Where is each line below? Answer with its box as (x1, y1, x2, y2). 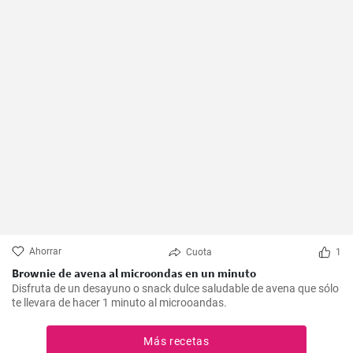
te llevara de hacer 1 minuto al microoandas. (12, 296, 227, 309)
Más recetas (143, 335, 210, 347)
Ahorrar (29, 246, 61, 257)
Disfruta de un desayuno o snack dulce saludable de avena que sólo (12, 282, 339, 295)
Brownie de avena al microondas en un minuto (12, 266, 256, 281)
